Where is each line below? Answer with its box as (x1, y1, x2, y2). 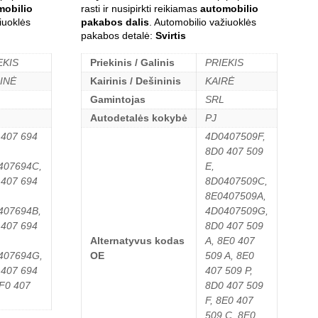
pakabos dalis (80, 16, 149, 28)
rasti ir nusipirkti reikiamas (80, 2, 200, 14)
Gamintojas (89, 93, 146, 105)
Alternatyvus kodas (89, 234, 185, 246)
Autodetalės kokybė (89, 111, 187, 124)
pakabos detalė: (80, 29, 155, 41)
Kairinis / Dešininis (89, 75, 181, 87)
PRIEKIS (204, 56, 243, 68)
